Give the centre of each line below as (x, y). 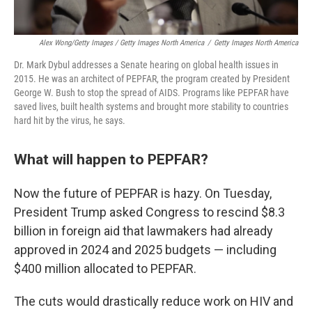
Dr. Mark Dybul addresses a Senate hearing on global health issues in (146, 65)
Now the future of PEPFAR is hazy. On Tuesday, (143, 193)
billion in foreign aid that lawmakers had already (143, 231)
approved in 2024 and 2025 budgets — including (145, 250)
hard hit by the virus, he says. (70, 120)
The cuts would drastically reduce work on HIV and (154, 301)
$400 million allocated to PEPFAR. (105, 268)
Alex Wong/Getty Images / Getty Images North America (122, 43)
